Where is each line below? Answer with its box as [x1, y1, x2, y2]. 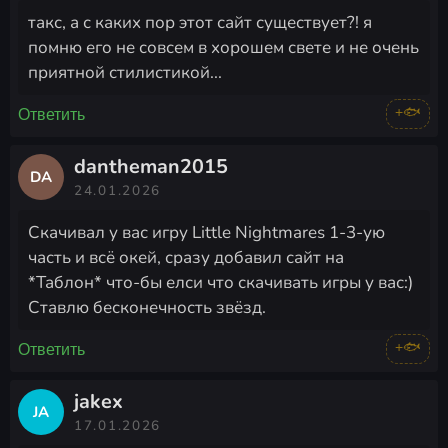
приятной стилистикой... [28, 61, 222, 85]
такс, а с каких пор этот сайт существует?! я [28, 11, 372, 35]
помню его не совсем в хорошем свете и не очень [28, 36, 419, 60]
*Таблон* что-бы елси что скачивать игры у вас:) [28, 271, 413, 295]
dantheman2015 [74, 153, 228, 181]
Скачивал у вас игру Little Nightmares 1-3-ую [28, 221, 385, 245]
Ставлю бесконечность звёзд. [28, 296, 266, 320]
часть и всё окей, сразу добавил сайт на [28, 246, 344, 270]
